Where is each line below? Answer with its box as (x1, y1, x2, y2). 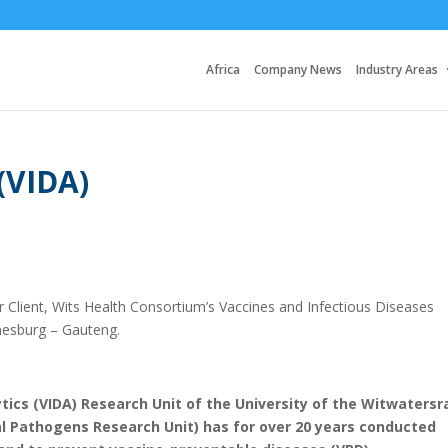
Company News (254, 61, 342, 78)
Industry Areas (356, 61, 438, 78)
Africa (206, 61, 240, 78)
